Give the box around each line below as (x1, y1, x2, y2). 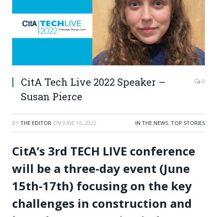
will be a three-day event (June (12, 160, 190, 177)
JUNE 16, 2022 (62, 119, 96, 127)
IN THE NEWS (135, 119, 168, 127)
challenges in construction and (12, 195, 192, 212)
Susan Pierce (21, 90, 82, 103)
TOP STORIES (171, 119, 205, 127)
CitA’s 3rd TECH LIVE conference (12, 143, 195, 159)
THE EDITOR (20, 119, 51, 127)
